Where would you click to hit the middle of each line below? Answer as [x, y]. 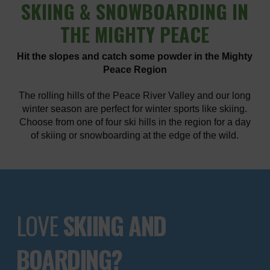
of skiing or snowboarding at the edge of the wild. [135, 135]
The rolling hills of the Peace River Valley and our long [135, 95]
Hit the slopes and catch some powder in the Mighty [135, 56]
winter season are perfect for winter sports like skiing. [135, 108]
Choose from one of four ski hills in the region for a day [135, 122]
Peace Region [135, 69]
